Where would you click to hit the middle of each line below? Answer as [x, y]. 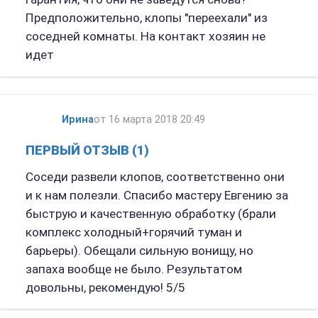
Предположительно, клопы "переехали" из [146, 17]
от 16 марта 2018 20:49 [149, 119]
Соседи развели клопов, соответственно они [155, 176]
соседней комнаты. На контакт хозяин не [145, 36]
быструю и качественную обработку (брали [150, 213]
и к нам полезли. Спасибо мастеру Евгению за [157, 195]
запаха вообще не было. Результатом [133, 269]
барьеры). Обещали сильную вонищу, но [139, 250]
